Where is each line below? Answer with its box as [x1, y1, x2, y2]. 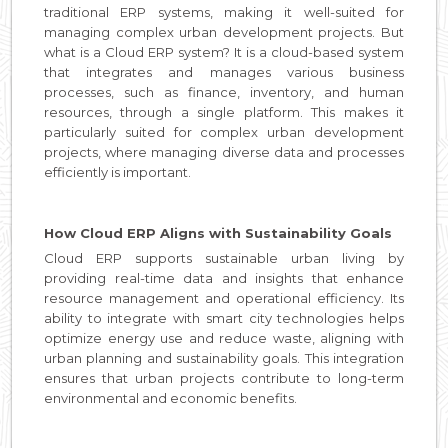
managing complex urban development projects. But [44, 24, 404, 40]
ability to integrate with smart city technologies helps [44, 310, 404, 326]
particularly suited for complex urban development [44, 124, 404, 140]
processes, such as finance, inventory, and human [44, 84, 404, 100]
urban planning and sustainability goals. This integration [44, 350, 404, 366]
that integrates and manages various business [44, 64, 404, 80]
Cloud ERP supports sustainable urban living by [44, 250, 404, 266]
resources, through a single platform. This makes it [44, 104, 404, 120]
